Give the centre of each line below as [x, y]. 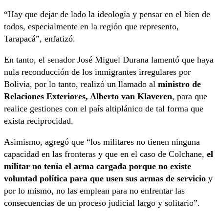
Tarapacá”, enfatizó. [40, 39]
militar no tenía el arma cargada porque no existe [98, 166]
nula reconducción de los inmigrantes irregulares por [97, 72]
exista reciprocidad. [39, 121]
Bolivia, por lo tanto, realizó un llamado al [81, 84]
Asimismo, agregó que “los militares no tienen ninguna [102, 142]
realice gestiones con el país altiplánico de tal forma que [104, 109]
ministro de [179, 84]
